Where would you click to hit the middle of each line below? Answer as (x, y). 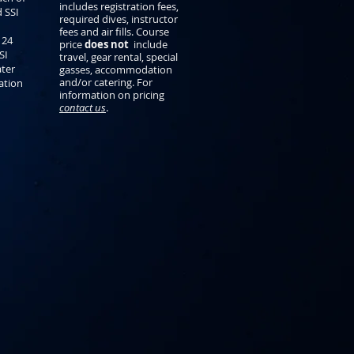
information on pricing (112, 95)
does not (108, 44)
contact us (83, 107)
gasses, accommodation (116, 70)
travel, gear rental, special (119, 57)
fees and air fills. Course (114, 32)
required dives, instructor (119, 19)
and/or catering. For (106, 82)
